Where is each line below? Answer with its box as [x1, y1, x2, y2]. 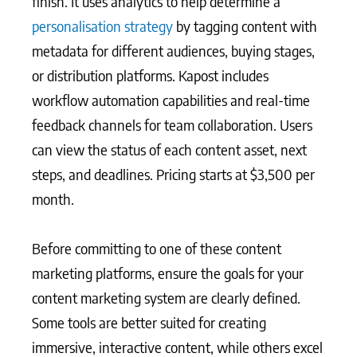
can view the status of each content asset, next [32, 139, 307, 159]
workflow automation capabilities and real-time [32, 90, 310, 109]
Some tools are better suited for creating [32, 313, 266, 331]
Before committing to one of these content [32, 239, 281, 257]
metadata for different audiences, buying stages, [32, 41, 315, 60]
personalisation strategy [32, 16, 173, 35]
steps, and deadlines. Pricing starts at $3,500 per [32, 164, 315, 183]
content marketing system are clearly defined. [32, 288, 300, 307]
